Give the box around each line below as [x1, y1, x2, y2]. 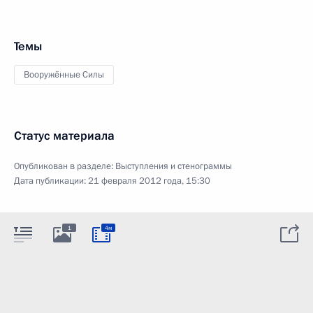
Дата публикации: [14, 174, 88, 187]
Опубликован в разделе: [14, 159, 115, 173]
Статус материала [14, 127, 115, 144]
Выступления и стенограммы [115, 159, 232, 173]
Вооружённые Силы [24, 68, 104, 81]
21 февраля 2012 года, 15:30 [88, 174, 210, 187]
